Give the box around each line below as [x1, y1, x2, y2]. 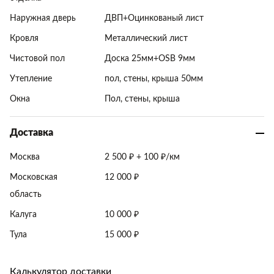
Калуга [10, 210, 37, 219]
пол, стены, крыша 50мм [104, 75, 203, 83]
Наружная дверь [10, 14, 76, 23]
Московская [10, 173, 57, 182]
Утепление [10, 75, 52, 83]
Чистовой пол [10, 54, 65, 63]
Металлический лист [104, 34, 188, 43]
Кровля [10, 34, 39, 43]
